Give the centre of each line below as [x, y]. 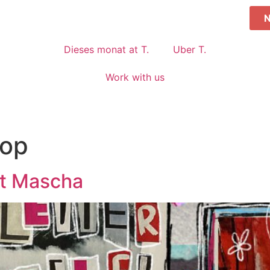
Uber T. [190, 49]
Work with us [135, 77]
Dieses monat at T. [106, 49]
